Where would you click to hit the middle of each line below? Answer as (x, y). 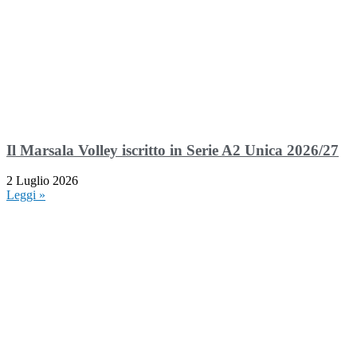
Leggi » (26, 195)
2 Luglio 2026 (42, 181)
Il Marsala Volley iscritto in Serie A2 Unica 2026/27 (173, 150)
